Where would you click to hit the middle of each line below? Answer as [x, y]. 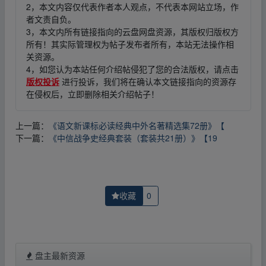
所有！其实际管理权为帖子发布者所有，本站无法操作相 [130, 44]
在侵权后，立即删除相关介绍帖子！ [93, 94]
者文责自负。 [51, 19]
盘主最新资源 [59, 256]
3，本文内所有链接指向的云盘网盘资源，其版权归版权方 [132, 31]
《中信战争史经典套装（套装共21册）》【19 [133, 138]
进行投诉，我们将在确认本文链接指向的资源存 [148, 81]
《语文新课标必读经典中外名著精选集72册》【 [136, 126]
